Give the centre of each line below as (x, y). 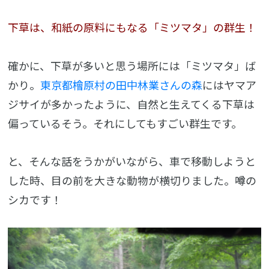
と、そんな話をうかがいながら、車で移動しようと (132, 161)
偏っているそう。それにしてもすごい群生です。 (125, 123)
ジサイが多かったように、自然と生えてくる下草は (131, 104)
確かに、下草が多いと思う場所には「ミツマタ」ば (132, 65)
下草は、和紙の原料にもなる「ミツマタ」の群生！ (132, 27)
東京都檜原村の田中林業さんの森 (122, 84)
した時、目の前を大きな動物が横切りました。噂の (132, 180)
